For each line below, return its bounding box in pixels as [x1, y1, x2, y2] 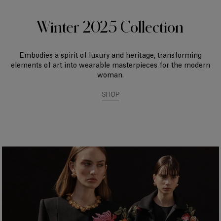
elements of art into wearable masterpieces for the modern [11, 62, 210, 69]
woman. [97, 72, 124, 79]
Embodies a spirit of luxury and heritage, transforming [19, 52, 202, 59]
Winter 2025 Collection [36, 17, 185, 36]
